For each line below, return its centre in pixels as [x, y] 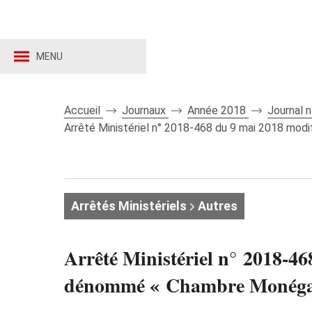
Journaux [145, 110]
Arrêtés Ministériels [129, 206]
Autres [216, 206]
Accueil [84, 110]
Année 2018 [218, 110]
